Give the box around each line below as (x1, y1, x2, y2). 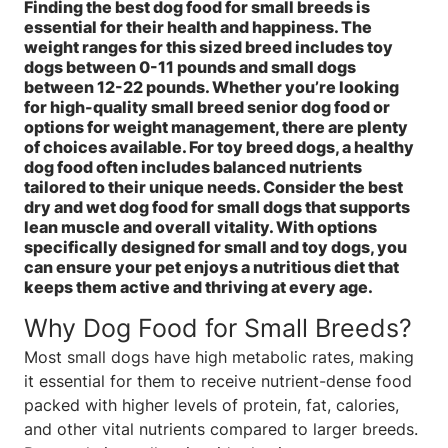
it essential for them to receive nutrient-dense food (24, 370, 412, 391)
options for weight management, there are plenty (24, 116, 408, 137)
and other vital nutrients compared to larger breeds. (24, 418, 418, 439)
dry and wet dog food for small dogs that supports (24, 196, 410, 217)
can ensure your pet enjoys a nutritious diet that (24, 256, 399, 277)
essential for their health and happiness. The (24, 16, 372, 37)
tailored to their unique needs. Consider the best (24, 176, 403, 197)
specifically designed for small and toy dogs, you (24, 236, 407, 257)
